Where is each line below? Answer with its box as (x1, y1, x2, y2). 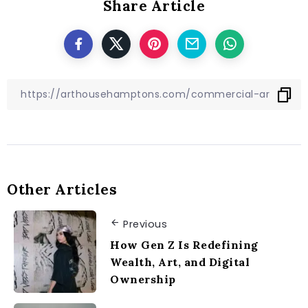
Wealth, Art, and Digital (110, 255, 250, 269)
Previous (123, 217, 167, 231)
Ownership (110, 272, 176, 287)
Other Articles (7, 180, 117, 199)
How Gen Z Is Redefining (110, 238, 258, 252)
